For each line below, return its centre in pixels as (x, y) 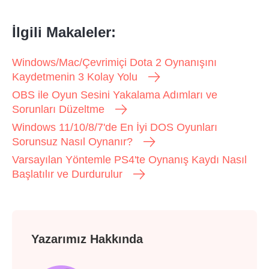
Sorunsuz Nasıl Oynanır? (72, 142)
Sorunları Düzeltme (58, 110)
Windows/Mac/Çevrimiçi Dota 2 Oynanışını (114, 63)
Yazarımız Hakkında (87, 239)
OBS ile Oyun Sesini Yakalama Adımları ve (115, 95)
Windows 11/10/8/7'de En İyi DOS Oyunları (115, 128)
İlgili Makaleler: (64, 32)
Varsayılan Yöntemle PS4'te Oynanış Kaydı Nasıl (129, 160)
